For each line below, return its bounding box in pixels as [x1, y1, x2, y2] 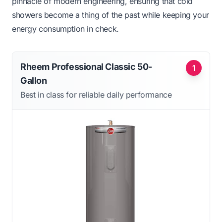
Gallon [20, 75, 47, 86]
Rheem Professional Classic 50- [20, 61, 153, 72]
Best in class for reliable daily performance [20, 90, 172, 100]
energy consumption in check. [12, 24, 119, 34]
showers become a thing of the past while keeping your [12, 10, 209, 20]
